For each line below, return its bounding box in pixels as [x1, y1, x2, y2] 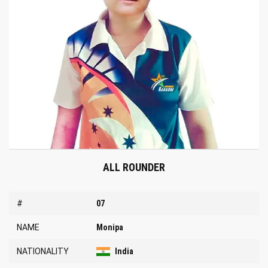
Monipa [96, 223, 124, 233]
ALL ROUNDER [103, 161, 165, 174]
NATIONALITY [17, 246, 69, 257]
